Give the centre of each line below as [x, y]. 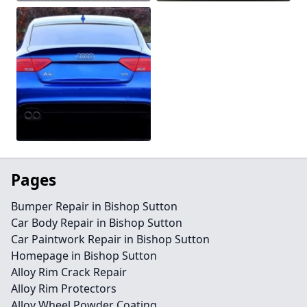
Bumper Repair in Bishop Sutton [94, 206]
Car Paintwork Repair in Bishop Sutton [110, 239]
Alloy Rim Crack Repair [69, 272]
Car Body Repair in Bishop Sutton [97, 223]
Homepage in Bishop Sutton [84, 256]
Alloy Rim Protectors [64, 288]
